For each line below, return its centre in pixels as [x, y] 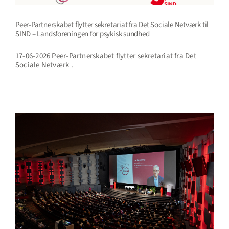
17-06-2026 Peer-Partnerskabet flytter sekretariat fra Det [106, 56]
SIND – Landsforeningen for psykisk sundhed [83, 34]
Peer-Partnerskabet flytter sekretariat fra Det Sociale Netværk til [112, 25]
